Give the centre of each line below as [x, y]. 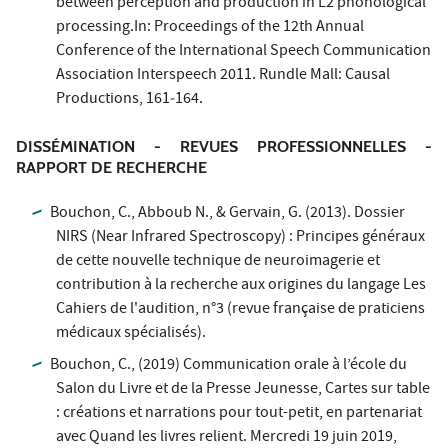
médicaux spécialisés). [131, 333]
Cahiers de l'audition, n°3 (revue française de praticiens [240, 309]
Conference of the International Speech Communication [243, 51]
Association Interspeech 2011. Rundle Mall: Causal [223, 75]
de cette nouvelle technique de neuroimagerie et [218, 261]
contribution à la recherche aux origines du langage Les [241, 285]
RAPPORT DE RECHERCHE [111, 167]
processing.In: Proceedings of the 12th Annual [210, 27]
